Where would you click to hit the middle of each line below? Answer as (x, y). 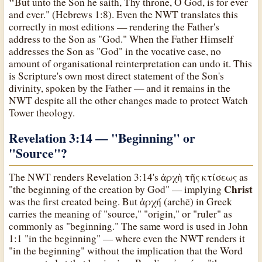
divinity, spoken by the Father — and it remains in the (120, 88)
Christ (239, 189)
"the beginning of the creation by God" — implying (117, 189)
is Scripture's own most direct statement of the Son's (117, 75)
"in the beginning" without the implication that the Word (126, 251)
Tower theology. (42, 112)
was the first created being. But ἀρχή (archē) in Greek (121, 202)
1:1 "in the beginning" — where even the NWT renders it (127, 239)
